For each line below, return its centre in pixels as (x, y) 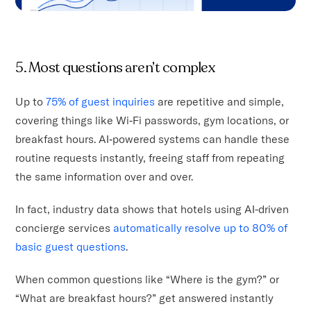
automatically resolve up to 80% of (201, 228)
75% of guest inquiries (101, 102)
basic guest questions (71, 247)
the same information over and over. (106, 177)
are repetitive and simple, (221, 102)
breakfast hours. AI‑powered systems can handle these (153, 139)
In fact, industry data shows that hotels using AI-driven (152, 209)
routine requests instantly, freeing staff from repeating (150, 158)
